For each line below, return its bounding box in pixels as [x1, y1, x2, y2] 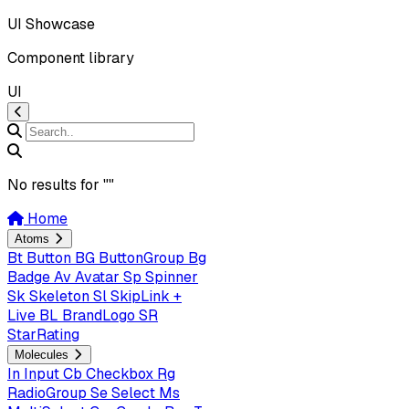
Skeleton [29, 287, 89, 306]
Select [111, 383, 155, 403]
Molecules [15, 348, 68, 362]
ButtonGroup [99, 248, 184, 267]
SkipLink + [110, 287, 182, 306]
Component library [7, 48, 134, 68]
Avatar [75, 267, 120, 287]
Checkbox [86, 364, 153, 383]
